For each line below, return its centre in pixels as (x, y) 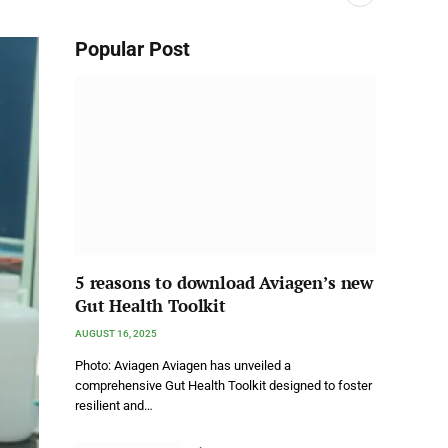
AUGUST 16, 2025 (116, 334)
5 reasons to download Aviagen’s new (224, 283)
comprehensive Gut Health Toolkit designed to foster (223, 386)
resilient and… (114, 406)
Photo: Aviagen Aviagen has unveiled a (183, 366)
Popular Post (132, 49)
